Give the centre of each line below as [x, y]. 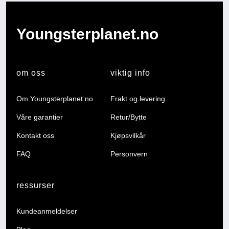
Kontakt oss [36, 136]
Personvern [129, 154]
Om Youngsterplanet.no [55, 99]
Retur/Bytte [129, 117]
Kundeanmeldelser [47, 211]
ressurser [36, 186]
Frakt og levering [138, 99]
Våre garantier [40, 117]
